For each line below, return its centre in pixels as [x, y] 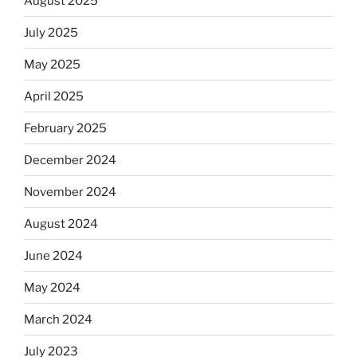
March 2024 [58, 319]
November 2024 [70, 192]
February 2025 [65, 128]
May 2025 [52, 64]
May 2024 [52, 287]
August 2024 [61, 224]
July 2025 [51, 32]
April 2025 [54, 96]
